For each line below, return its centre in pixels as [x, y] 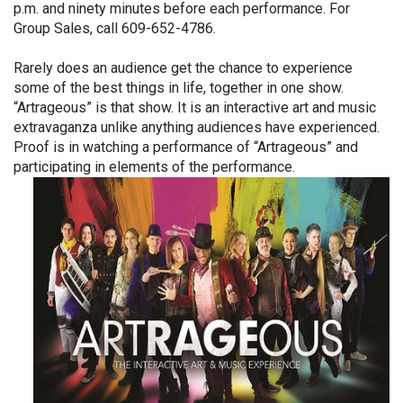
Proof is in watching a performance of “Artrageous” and [186, 147]
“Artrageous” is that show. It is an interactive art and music [195, 107]
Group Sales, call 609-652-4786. [115, 28]
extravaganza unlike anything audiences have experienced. [197, 127]
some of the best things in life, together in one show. [179, 88]
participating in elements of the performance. [154, 167]
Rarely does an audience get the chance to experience [183, 68]
